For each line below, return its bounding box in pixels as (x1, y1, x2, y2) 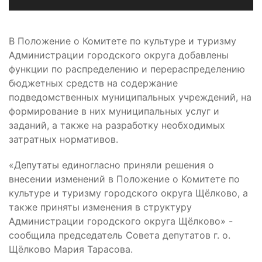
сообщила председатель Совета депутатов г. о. (9, 229, 230, 242)
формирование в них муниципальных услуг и (9, 105, 219, 118)
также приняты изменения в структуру (9, 201, 192, 213)
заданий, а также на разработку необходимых (9, 119, 225, 132)
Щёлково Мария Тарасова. (9, 243, 133, 256)
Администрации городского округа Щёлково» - (9, 215, 233, 227)
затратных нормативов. (9, 133, 118, 146)
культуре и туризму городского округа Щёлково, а (9, 187, 248, 199)
